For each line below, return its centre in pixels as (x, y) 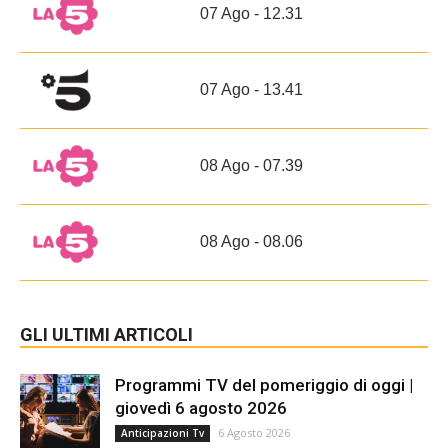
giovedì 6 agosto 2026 (201, 407)
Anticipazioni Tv (162, 432)
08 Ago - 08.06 (251, 241)
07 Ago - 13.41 (251, 89)
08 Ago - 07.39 (251, 165)
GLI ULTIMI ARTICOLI (106, 334)
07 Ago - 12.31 (251, 13)
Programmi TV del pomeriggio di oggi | (264, 384)
